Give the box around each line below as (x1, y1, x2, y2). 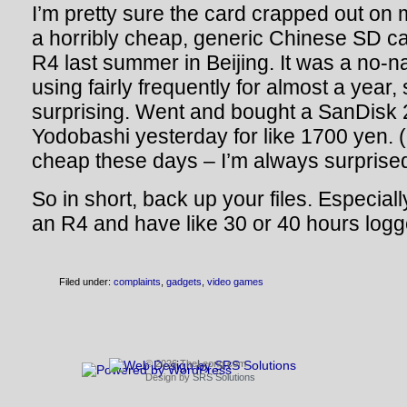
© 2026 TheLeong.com (145, 358, 246, 369)
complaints (114, 276, 161, 287)
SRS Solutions (193, 372, 255, 382)
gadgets (166, 276, 202, 287)
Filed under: (59, 276, 114, 287)
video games (207, 276, 263, 287)
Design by (145, 372, 193, 382)
